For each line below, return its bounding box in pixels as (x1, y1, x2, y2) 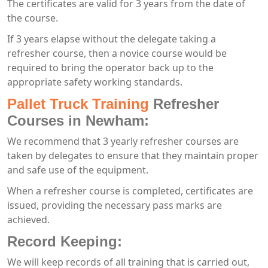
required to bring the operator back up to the (7, 60, 214, 74)
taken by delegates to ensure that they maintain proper (7, 148, 258, 162)
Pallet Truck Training (7, 95, 149, 112)
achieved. (7, 212, 50, 226)
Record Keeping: (7, 233, 122, 249)
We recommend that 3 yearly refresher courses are (7, 134, 239, 148)
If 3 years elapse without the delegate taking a (7, 32, 216, 45)
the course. (7, 11, 58, 25)
